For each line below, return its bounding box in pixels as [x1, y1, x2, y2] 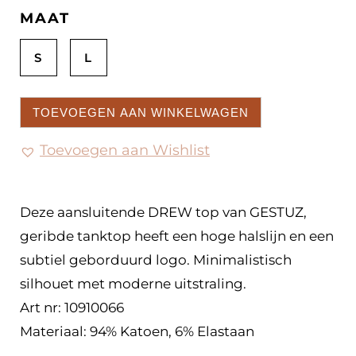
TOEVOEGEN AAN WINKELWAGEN [33, 106, 249, 120]
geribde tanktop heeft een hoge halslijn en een [20, 228, 334, 245]
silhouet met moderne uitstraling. [20, 276, 246, 292]
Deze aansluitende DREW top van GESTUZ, [20, 204, 307, 221]
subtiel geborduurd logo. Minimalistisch [20, 252, 292, 269]
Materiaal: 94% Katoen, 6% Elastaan [20, 323, 254, 340]
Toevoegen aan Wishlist [40, 141, 210, 160]
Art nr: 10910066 [20, 300, 124, 316]
